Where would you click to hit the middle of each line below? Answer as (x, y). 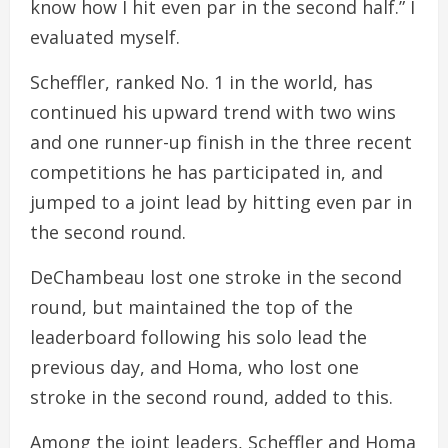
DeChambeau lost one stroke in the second (216, 277)
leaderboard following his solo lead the (198, 337)
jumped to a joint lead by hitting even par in (221, 202)
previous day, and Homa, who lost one (194, 367)
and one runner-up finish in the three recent (221, 142)
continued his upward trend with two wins (213, 112)
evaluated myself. (105, 37)
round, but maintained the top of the (191, 307)
